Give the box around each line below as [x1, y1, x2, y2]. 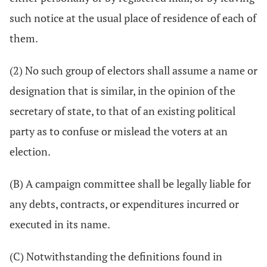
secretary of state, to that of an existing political [10, 104, 235, 118]
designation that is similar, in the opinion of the [10, 83, 235, 98]
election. [10, 144, 51, 159]
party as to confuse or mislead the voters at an [10, 124, 228, 138]
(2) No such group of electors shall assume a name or [10, 63, 257, 77]
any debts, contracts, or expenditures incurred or [10, 197, 239, 211]
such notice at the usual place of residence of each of [10, 11, 256, 25]
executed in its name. [10, 217, 110, 231]
